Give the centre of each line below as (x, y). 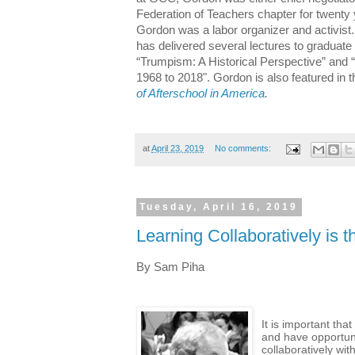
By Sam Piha (170, 267)
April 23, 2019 (177, 149)
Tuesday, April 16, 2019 (219, 207)
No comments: (244, 149)
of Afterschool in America (200, 94)
